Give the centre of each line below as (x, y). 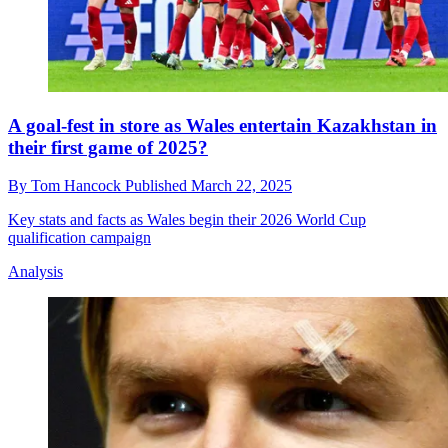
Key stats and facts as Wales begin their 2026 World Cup (187, 220)
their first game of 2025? (108, 147)
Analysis (35, 272)
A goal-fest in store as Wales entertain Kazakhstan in (222, 125)
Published (158, 186)
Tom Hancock (78, 186)
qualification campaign (79, 238)
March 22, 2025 (241, 186)
